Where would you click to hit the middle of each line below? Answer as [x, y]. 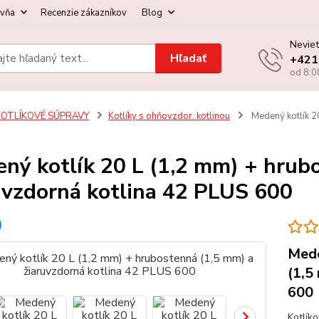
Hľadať [189, 58]
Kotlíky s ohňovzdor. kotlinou [169, 116]
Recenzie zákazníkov [84, 13]
